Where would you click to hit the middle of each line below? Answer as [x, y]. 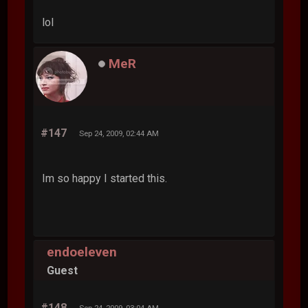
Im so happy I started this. [105, 179]
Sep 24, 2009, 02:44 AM [119, 134]
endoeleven [82, 252]
